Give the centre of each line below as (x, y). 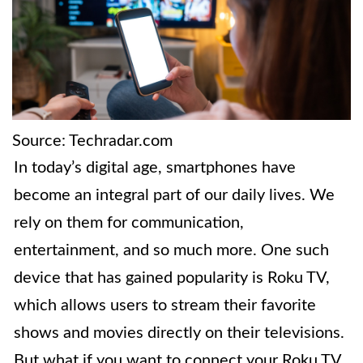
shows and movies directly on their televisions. (179, 333)
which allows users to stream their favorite (165, 306)
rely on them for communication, (129, 223)
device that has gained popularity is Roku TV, (172, 278)
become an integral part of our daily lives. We (174, 196)
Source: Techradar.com (92, 141)
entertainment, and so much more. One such (171, 251)
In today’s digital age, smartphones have (155, 168)
